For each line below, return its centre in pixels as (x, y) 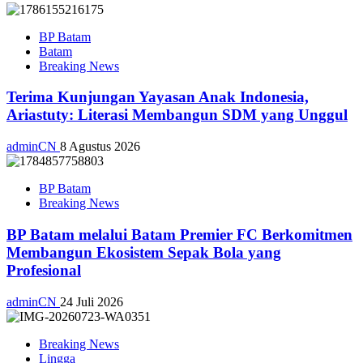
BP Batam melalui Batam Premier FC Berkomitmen (179, 234)
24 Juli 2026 (92, 301)
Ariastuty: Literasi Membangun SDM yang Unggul (177, 115)
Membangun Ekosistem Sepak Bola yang (144, 252)
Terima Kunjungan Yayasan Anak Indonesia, (158, 97)
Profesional (44, 270)
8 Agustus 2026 (100, 147)
